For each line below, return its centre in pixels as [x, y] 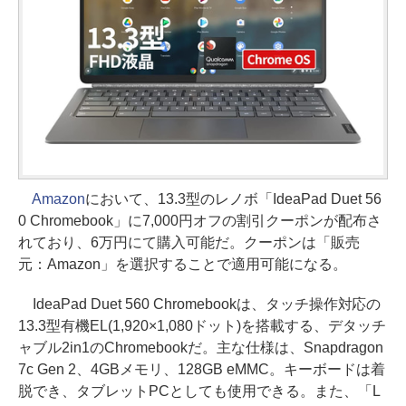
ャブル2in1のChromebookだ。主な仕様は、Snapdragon [201, 347]
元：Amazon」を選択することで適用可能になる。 [183, 264]
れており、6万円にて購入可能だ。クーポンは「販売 [189, 242]
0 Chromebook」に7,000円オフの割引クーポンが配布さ [200, 220]
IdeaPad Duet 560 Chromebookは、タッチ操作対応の [200, 304]
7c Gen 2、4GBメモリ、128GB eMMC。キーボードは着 [202, 369]
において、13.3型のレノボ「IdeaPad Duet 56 [233, 198]
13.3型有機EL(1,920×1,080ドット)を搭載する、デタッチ [202, 325]
